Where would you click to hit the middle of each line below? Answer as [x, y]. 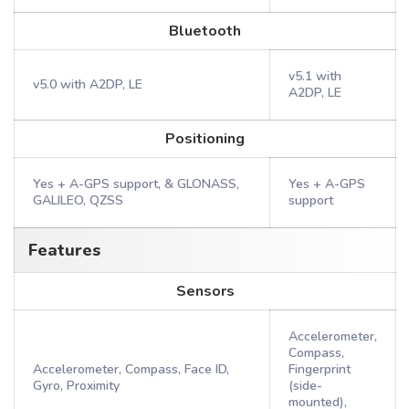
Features [64, 250]
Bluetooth [205, 31]
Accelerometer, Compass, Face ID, [131, 369]
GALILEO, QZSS [78, 200]
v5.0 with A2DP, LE [88, 84]
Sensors [205, 291]
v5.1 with [315, 76]
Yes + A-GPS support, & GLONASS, [136, 184]
